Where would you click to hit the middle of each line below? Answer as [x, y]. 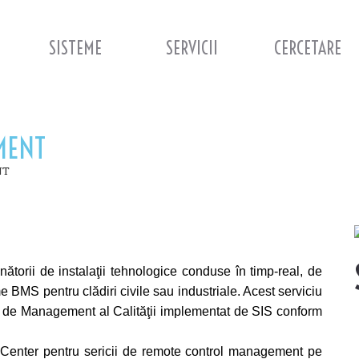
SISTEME [76, 48]
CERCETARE [308, 48]
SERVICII [192, 48]
